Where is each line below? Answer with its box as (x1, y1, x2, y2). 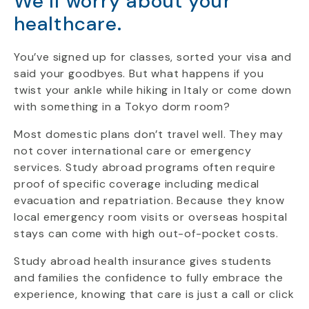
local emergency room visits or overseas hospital (14, 210, 288, 224)
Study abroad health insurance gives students (14, 254, 272, 268)
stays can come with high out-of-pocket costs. (14, 226, 279, 241)
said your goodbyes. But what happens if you (14, 66, 264, 81)
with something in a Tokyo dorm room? (14, 99, 230, 114)
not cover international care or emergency (14, 143, 252, 158)
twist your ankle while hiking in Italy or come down (14, 83, 292, 97)
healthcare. (14, 11, 123, 37)
